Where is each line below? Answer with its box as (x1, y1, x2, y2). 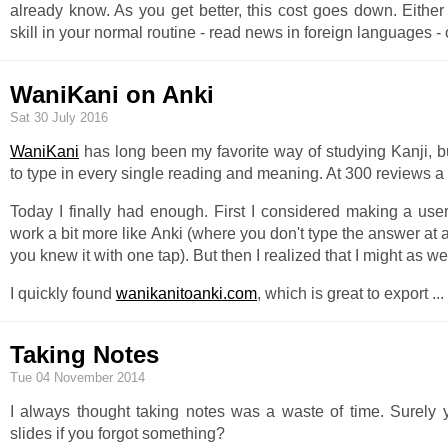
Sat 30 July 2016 (10, 109, 108, 125)
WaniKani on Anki (10, 80, 214, 108)
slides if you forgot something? (10, 425, 225, 443)
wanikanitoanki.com (116, 284, 257, 302)
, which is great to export (257, 284, 432, 302)
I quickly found (10, 284, 116, 302)
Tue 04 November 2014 (10, 370, 145, 386)
